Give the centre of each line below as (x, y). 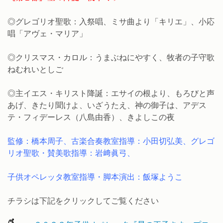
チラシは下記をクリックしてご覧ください (83, 200)
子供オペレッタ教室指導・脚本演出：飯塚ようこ (95, 176)
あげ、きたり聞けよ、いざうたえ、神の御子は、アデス (107, 105)
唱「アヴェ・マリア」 (47, 33)
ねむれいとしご (35, 69)
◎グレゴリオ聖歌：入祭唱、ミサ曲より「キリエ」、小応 (111, 21)
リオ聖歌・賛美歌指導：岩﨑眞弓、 (71, 153)
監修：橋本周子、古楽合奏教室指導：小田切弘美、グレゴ (111, 141)
